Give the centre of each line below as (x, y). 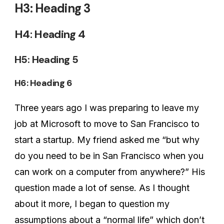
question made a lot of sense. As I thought (102, 187)
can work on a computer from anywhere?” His (110, 171)
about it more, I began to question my (92, 203)
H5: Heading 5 (46, 59)
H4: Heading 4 (50, 34)
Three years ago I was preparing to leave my (107, 107)
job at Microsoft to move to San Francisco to (107, 123)
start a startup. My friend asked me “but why (107, 139)
